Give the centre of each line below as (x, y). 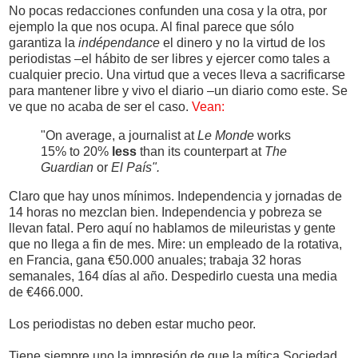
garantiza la (44, 43)
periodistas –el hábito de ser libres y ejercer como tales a (169, 59)
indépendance (119, 43)
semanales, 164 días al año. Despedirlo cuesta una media (173, 276)
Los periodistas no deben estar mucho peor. (132, 324)
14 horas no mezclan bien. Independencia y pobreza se (165, 213)
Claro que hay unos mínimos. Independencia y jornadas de (175, 197)
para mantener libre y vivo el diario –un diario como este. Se (178, 91)
